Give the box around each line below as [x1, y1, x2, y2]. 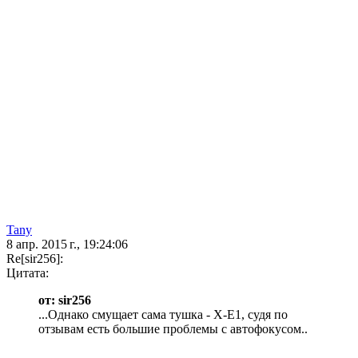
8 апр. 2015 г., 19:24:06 [6, 237, 128, 252]
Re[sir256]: [6, 252, 63, 266]
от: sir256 [38, 293, 91, 308]
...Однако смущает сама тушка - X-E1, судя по [38, 308, 288, 322]
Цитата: [6, 266, 49, 280]
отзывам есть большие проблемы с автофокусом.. [38, 322, 308, 336]
